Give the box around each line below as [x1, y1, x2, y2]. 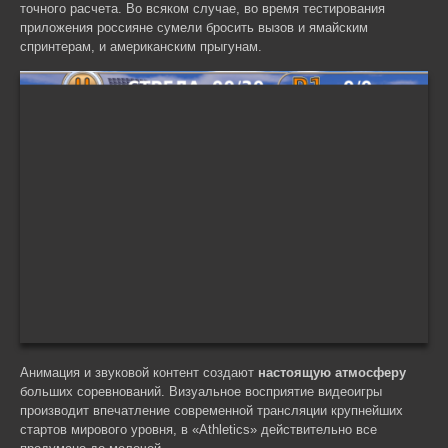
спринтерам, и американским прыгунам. [20, 39, 262, 54]
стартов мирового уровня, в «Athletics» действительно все [20, 422, 377, 437]
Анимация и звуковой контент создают [20, 365, 258, 380]
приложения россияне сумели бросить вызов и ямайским [20, 20, 368, 35]
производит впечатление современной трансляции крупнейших [20, 403, 403, 418]
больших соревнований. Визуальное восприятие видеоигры [20, 384, 382, 399]
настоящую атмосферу [258, 365, 406, 380]
